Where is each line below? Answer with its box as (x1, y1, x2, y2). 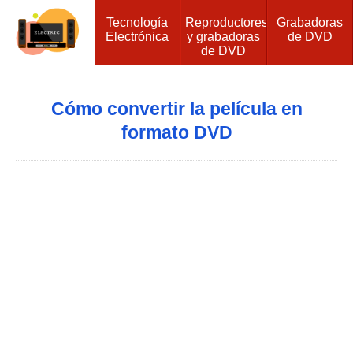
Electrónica (106, 29, 169, 43)
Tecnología (106, 15, 169, 29)
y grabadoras (187, 29, 261, 43)
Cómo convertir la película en (50, 98, 303, 119)
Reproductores (185, 15, 269, 29)
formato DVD (121, 122, 232, 143)
